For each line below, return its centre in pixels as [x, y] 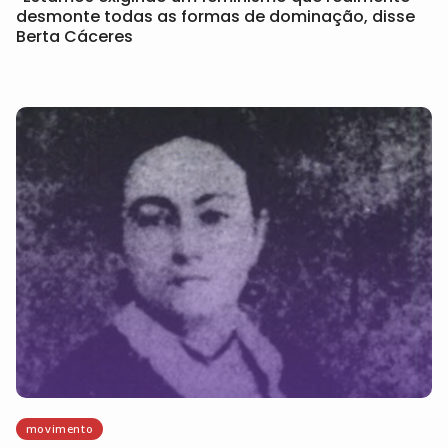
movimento [59, 428]
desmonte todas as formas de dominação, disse [215, 16]
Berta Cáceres [74, 36]
